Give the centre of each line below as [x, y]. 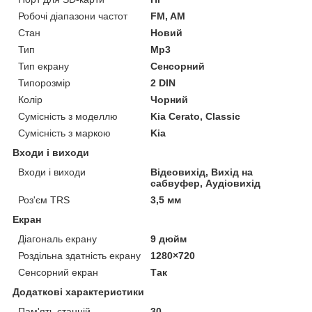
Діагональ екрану [57, 239]
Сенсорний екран [58, 273]
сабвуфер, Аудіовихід [206, 184]
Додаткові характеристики [78, 292]
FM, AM [168, 16]
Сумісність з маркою [64, 133]
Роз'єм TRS [44, 200]
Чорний [170, 100]
